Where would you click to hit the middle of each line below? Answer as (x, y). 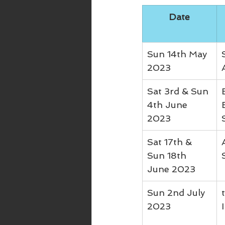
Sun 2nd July (177, 193)
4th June (168, 105)
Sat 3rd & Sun (179, 91)
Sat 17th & (171, 142)
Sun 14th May (178, 54)
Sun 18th (168, 155)
